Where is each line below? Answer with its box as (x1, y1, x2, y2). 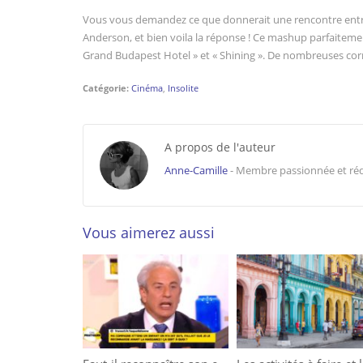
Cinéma (131, 82, 163, 94)
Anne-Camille (164, 163, 228, 177)
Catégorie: (83, 82, 131, 94)
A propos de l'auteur (164, 139, 275, 155)
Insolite (168, 82, 199, 94)
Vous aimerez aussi (83, 223, 215, 242)
